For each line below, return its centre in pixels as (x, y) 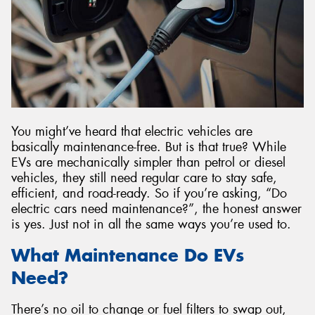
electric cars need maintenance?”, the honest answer (156, 208)
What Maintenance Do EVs (128, 256)
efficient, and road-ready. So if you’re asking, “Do (149, 193)
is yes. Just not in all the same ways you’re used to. (151, 224)
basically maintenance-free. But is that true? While (149, 147)
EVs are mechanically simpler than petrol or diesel (148, 162)
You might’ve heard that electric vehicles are (132, 131)
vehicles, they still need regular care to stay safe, (144, 178)
